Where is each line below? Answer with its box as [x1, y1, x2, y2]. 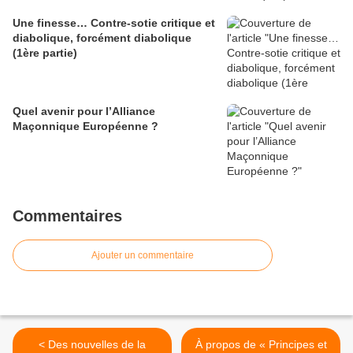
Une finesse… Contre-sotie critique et [13, 16, 215, 29]
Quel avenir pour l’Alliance [13, 104, 155, 117]
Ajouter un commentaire [91, 249, 194, 261]
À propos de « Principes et [195, 337, 327, 351]
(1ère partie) [13, 46, 77, 59]
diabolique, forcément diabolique [13, 31, 191, 44]
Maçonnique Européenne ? [13, 119, 158, 132]
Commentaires [13, 206, 122, 225]
